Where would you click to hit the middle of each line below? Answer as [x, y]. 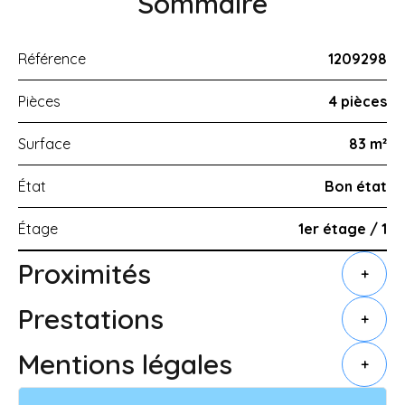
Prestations [91, 319]
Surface [44, 144]
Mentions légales [125, 364]
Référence [52, 59]
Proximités [85, 273]
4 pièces [358, 101]
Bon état [356, 186]
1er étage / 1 [343, 229]
